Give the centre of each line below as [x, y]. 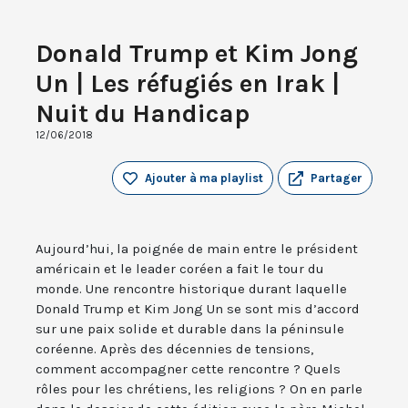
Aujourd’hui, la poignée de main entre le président [197, 249]
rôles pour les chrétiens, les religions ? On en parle [199, 389]
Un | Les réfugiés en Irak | [188, 84]
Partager [337, 178]
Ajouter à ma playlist [204, 178]
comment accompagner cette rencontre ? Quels [188, 369]
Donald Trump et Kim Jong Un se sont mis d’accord [198, 309]
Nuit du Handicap [143, 114]
